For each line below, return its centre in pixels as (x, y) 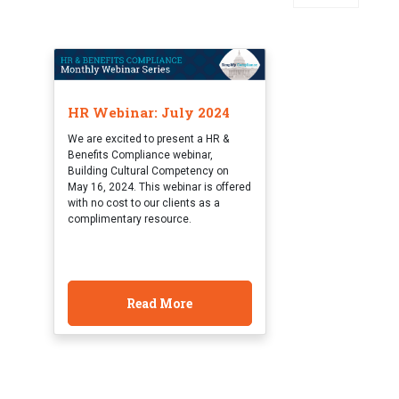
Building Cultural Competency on (148, 171)
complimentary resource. (129, 220)
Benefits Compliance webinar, (140, 155)
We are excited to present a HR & (148, 139)
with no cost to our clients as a (143, 204)
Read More (160, 304)
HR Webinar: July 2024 (148, 113)
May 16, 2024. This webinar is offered (159, 187)
